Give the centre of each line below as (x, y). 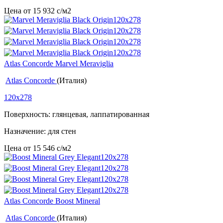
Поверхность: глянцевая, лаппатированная (77, 114)
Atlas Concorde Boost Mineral (52, 201)
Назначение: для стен (40, 131)
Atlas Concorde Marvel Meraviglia (59, 64)
